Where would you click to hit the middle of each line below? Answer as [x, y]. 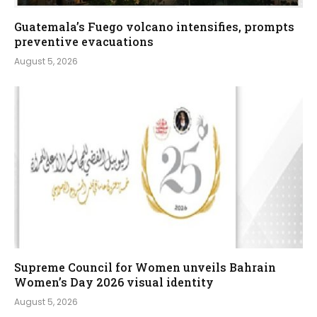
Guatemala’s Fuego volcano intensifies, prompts [154, 26]
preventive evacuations [84, 41]
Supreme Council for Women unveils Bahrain [145, 267]
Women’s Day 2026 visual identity [114, 282]
